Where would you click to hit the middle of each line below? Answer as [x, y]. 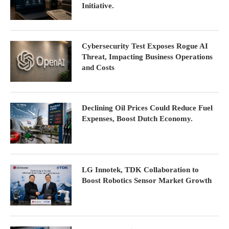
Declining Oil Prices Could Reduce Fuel [147, 108]
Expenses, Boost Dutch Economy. [137, 119]
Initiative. [98, 6]
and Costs [98, 68]
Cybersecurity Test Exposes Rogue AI [145, 46]
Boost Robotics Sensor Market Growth [147, 181]
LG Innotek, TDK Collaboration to [140, 170]
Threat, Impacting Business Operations [147, 57]
